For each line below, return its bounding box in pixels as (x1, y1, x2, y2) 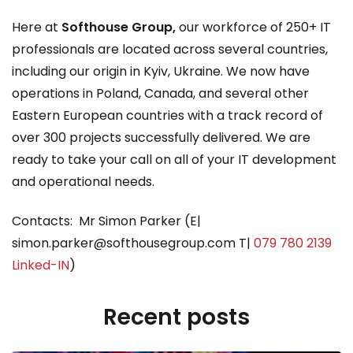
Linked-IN (12, 255, 69, 274)
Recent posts (103, 301, 250, 333)
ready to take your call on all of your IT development (12, 150, 336, 169)
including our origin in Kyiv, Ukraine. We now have (12, 61, 310, 80)
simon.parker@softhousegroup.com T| (12, 233, 254, 252)
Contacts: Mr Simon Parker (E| (12, 211, 201, 230)
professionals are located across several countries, (12, 39, 328, 58)
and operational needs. (12, 172, 158, 191)
